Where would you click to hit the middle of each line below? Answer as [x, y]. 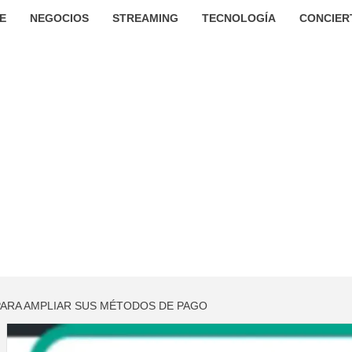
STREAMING [145, 18]
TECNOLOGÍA [238, 18]
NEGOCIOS [59, 18]
